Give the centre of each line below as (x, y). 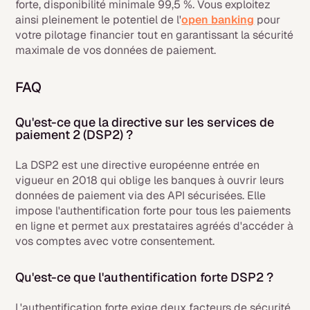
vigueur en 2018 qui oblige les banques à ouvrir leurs (150, 180)
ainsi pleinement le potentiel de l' (99, 20)
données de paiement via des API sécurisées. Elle (141, 195)
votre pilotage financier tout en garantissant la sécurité (155, 35)
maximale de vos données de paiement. (116, 50)
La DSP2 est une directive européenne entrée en (138, 165)
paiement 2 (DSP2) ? (74, 135)
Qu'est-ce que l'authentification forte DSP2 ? (145, 277)
